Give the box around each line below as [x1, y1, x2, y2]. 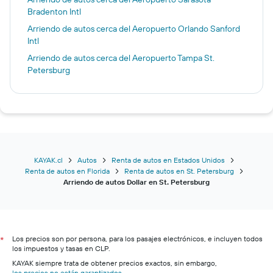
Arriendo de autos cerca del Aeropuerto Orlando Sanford [27, 23, 240, 34]
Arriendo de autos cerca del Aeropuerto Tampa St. [27, 52, 214, 63]
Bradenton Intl [27, 6, 81, 17]
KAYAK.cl [34, 155, 63, 165]
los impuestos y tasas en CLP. [12, 244, 110, 253]
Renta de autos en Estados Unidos [111, 155, 225, 165]
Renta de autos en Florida [24, 166, 110, 175]
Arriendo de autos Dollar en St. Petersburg [63, 177, 210, 186]
